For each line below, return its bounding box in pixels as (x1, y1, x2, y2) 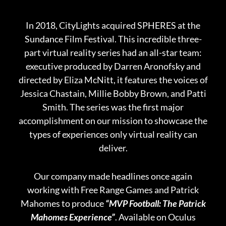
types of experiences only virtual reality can (29, 129, 197, 140)
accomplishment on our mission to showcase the (19, 115, 207, 126)
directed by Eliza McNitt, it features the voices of (18, 74, 208, 85)
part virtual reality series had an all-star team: (24, 47, 202, 58)
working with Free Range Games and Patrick (27, 184, 199, 195)
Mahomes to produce (20, 197, 105, 209)
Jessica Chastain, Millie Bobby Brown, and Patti (20, 88, 206, 99)
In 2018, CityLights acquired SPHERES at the (26, 20, 200, 31)
